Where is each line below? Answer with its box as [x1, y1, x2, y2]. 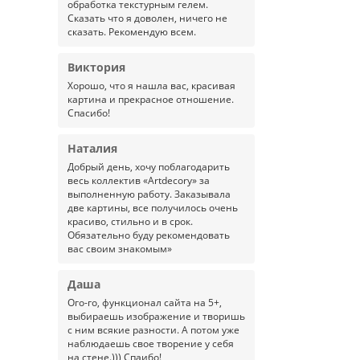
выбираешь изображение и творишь [67, 309, 245, 323]
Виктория [67, 59, 125, 75]
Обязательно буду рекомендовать [67, 228, 230, 242]
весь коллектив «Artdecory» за [67, 174, 210, 187]
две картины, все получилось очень [67, 201, 238, 215]
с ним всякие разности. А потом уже [67, 323, 239, 337]
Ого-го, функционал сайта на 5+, [67, 296, 222, 309]
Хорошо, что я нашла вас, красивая [67, 79, 235, 92]
